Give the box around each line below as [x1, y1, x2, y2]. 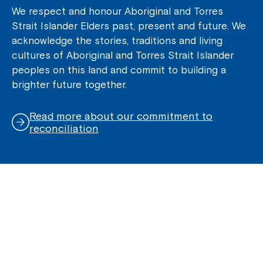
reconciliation [29, 122, 99, 134]
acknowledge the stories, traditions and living [12, 34, 222, 46]
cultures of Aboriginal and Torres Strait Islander [12, 49, 234, 61]
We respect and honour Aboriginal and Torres [12, 5, 223, 17]
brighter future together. [12, 78, 127, 90]
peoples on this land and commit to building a [12, 63, 226, 76]
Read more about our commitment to [29, 109, 213, 122]
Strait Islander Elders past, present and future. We [12, 19, 246, 32]
